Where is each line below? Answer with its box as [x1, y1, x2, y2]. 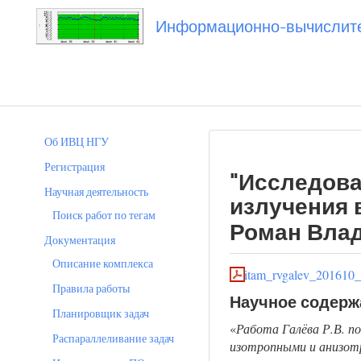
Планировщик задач [52, 305, 149, 321]
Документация [44, 231, 115, 247]
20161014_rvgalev [114, 77, 197, 93]
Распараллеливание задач [52, 330, 174, 346]
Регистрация [44, 158, 105, 174]
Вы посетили [36, 77, 98, 93]
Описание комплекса [52, 255, 153, 271]
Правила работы [52, 280, 130, 296]
